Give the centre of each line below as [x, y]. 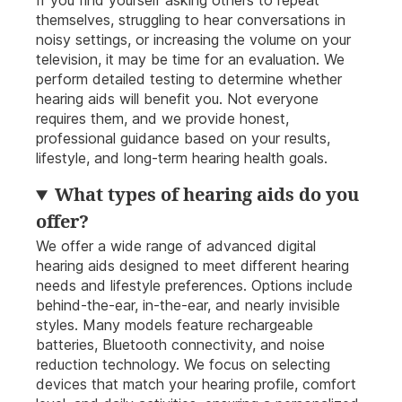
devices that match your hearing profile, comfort [196, 385]
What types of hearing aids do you [207, 196]
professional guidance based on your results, [183, 139]
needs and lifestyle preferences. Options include [194, 286]
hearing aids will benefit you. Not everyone [177, 99]
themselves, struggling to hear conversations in [191, 20]
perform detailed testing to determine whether [189, 79]
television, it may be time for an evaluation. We [190, 60]
